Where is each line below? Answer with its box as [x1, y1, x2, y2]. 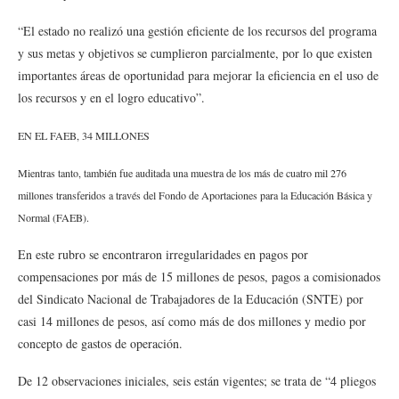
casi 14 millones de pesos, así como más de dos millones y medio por [18, 313, 366, 330]
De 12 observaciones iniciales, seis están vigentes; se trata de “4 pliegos [18, 372, 376, 389]
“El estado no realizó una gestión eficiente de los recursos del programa [18, 22, 377, 39]
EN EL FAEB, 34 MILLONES [18, 128, 153, 142]
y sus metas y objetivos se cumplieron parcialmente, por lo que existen [18, 45, 372, 61]
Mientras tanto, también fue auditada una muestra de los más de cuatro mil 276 [18, 166, 346, 180]
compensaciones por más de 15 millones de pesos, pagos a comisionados [18, 268, 380, 285]
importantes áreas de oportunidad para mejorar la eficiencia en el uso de [18, 67, 379, 84]
